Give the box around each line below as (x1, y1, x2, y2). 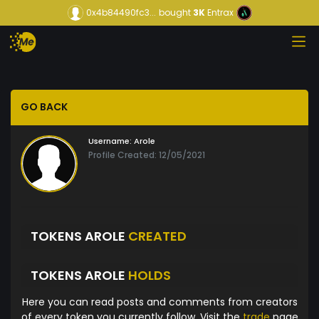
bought (158, 6, 191, 19)
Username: (88, 135, 132, 147)
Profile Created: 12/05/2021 (88, 149, 205, 162)
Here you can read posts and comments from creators (21, 295, 298, 310)
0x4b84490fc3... (85, 6, 156, 19)
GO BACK (21, 100, 68, 115)
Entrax (206, 6, 234, 19)
